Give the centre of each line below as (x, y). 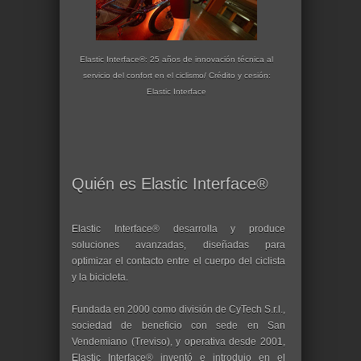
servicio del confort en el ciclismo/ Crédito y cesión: (176, 75)
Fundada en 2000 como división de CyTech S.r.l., (178, 309)
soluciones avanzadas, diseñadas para (178, 245)
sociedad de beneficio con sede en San (178, 326)
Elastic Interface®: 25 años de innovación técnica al (176, 59)
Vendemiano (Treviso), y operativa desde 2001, (178, 342)
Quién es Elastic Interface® (170, 184)
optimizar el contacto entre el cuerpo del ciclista (178, 261)
